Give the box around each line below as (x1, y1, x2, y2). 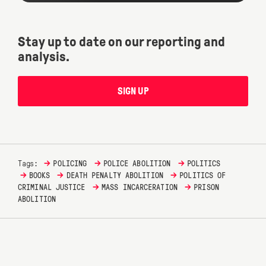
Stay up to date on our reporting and (18, 34, 225, 50)
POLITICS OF (179, 170, 226, 180)
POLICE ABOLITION (103, 159, 171, 169)
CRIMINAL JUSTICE (18, 182, 85, 192)
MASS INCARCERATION (102, 182, 178, 192)
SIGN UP (117, 86, 149, 97)
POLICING (53, 159, 87, 169)
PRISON (194, 182, 219, 192)
